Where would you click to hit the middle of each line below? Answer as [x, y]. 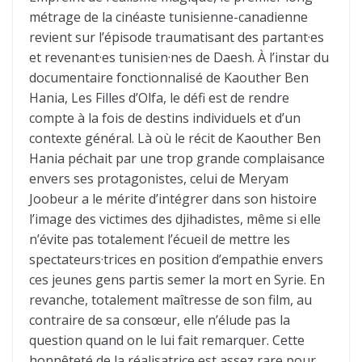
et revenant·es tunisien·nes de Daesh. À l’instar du [179, 57]
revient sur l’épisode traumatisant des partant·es [177, 37]
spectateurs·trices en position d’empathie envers [176, 259]
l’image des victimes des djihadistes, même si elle [175, 219]
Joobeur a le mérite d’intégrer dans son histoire [173, 199]
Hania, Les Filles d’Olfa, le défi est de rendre [159, 98]
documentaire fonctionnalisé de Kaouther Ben [169, 78]
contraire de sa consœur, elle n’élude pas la [160, 320]
